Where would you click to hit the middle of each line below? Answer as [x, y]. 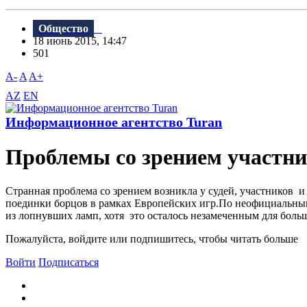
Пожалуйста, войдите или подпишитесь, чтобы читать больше [152, 238]
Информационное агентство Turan [114, 122]
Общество [63, 29]
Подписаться [69, 262]
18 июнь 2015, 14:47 [84, 41]
